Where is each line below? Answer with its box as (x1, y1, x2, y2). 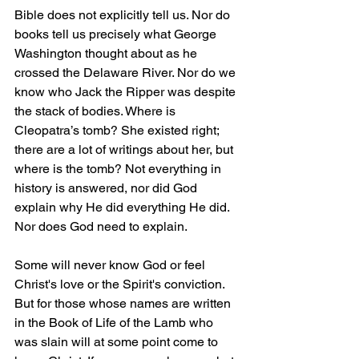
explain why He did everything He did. (14, 200, 232, 216)
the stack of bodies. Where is (14, 103, 179, 119)
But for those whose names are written (14, 296, 234, 312)
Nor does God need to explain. (14, 219, 188, 235)
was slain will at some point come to (14, 334, 221, 350)
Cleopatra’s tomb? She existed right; (14, 123, 222, 139)
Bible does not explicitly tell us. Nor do (14, 7, 233, 23)
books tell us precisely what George (14, 26, 220, 42)
